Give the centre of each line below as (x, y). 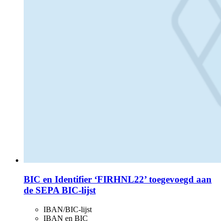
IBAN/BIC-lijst (68, 209)
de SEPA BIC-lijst (60, 190)
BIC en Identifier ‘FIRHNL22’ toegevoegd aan (118, 179)
